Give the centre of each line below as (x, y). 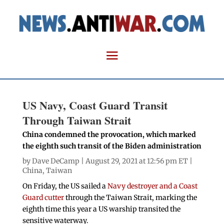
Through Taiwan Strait (76, 120)
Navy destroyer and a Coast (152, 186)
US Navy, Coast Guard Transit (95, 105)
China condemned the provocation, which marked (109, 135)
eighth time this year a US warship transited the (101, 209)
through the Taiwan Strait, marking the (130, 198)
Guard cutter (43, 198)
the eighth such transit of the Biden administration (112, 146)
